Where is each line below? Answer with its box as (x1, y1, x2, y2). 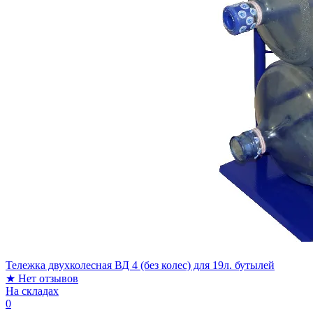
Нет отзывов (18, 272, 78, 284)
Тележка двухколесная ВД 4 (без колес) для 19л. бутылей (6, 259, 275, 271)
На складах (6, 284, 59, 297)
